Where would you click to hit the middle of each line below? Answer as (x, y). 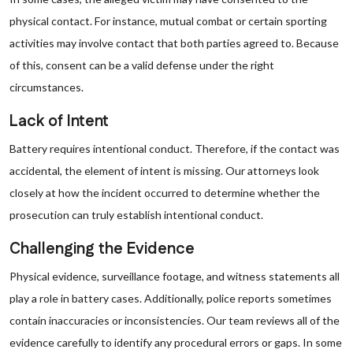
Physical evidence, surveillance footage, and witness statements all (175, 276)
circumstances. (46, 87)
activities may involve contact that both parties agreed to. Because (174, 43)
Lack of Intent (59, 121)
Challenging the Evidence (102, 249)
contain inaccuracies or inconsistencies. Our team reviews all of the (175, 320)
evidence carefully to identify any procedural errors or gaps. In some (176, 342)
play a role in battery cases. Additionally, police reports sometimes (171, 298)
